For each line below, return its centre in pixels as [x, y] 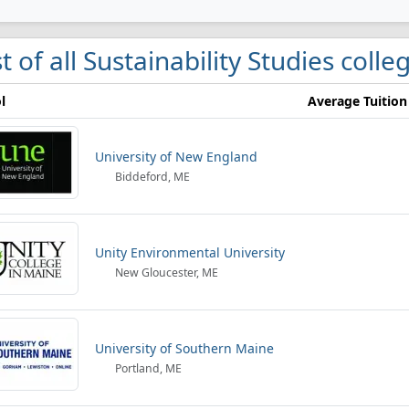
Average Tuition [357, 101]
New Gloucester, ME [166, 273]
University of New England [176, 157]
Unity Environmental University [190, 252]
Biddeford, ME [152, 177]
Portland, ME [147, 368]
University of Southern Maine [184, 348]
